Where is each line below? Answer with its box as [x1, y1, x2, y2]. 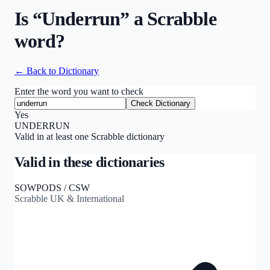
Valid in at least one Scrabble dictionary [14, 131, 165, 142]
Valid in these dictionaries [14, 154, 165, 170]
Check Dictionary [131, 98, 190, 108]
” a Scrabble [120, 8, 216, 30]
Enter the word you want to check [14, 86, 143, 96]
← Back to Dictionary [14, 65, 99, 76]
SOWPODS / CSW [14, 182, 90, 193]
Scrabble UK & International [14, 193, 124, 204]
